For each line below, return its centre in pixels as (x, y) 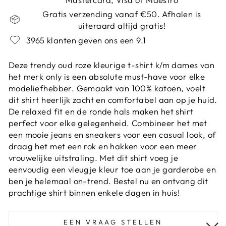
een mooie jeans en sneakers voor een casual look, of (112, 134)
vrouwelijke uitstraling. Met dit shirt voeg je (94, 157)
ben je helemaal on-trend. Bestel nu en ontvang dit (108, 181)
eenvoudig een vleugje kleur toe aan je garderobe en (112, 169)
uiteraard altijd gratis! (122, 25)
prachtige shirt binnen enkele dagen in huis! (94, 192)
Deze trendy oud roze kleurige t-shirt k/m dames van (112, 65)
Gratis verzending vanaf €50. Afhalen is (122, 14)
